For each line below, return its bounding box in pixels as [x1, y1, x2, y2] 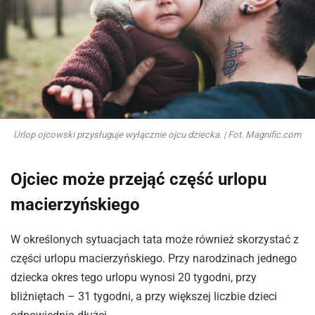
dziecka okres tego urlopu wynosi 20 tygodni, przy [11, 271, 257, 285]
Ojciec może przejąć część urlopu [11, 169, 266, 190]
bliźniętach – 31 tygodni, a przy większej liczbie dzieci [11, 290, 277, 304]
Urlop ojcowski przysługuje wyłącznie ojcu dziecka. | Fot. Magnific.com [13, 129, 302, 140]
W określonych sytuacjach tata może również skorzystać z [11, 233, 299, 247]
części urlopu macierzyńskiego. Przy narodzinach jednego [11, 252, 297, 266]
